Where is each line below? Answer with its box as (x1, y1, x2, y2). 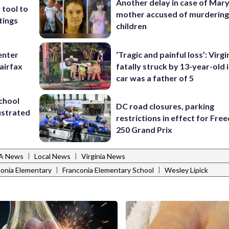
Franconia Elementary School (62, 166, 154, 175)
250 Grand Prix (116, 125, 173, 135)
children (116, 21, 147, 31)
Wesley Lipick (165, 166, 208, 175)
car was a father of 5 (116, 73, 194, 83)
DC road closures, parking (116, 101, 215, 111)
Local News (34, 152, 71, 161)
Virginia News (81, 152, 125, 161)
